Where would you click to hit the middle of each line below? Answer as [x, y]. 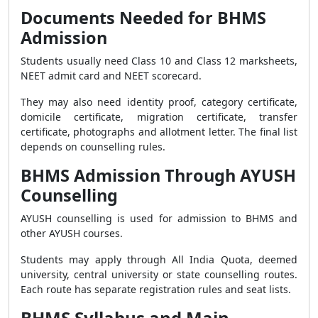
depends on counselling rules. [93, 147]
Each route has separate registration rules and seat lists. [156, 289]
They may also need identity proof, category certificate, [159, 102]
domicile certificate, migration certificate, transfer [159, 117]
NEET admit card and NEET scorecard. [111, 76]
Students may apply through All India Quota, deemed [159, 259]
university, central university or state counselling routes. [159, 274]
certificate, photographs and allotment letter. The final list [159, 132]
